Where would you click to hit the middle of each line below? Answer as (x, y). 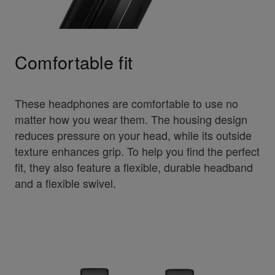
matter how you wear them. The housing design (131, 119)
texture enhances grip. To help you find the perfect (137, 151)
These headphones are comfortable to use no (126, 103)
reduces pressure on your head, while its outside (133, 135)
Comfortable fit (74, 62)
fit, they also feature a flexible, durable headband (134, 167)
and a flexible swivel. (65, 183)
